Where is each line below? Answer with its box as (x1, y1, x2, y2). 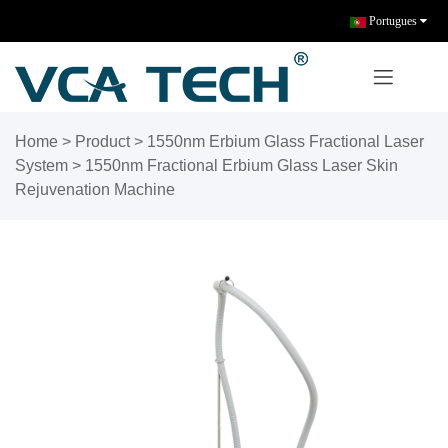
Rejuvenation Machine (15, 181, 175, 199)
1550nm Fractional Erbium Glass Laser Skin (85, 157, 398, 175)
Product (75, 133, 130, 151)
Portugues (369, 14, 417, 29)
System (15, 157, 68, 175)
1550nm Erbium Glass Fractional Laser (147, 133, 424, 151)
